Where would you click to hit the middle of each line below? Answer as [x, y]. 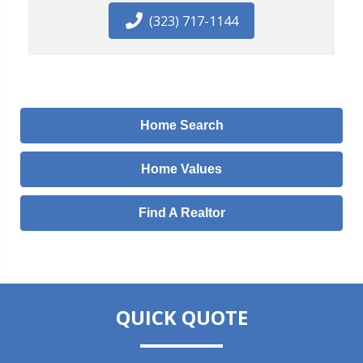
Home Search [181, 126]
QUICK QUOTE [181, 318]
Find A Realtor [181, 213]
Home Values [181, 169]
